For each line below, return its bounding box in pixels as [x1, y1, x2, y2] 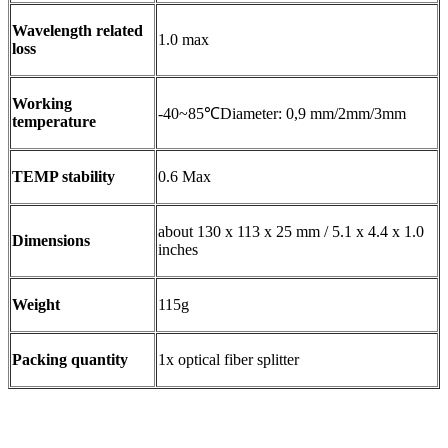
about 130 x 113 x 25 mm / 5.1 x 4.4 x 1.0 [158, 223, 424, 241]
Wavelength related [12, 22, 143, 40]
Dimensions [12, 232, 90, 250]
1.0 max [158, 31, 209, 49]
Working [12, 95, 72, 113]
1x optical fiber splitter [158, 351, 299, 369]
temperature [12, 113, 96, 131]
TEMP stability [12, 168, 115, 186]
